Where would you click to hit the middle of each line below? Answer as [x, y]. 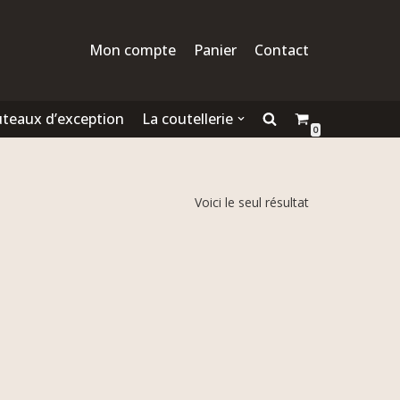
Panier [215, 50]
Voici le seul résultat [252, 202]
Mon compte [133, 50]
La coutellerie [187, 118]
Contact [282, 50]
